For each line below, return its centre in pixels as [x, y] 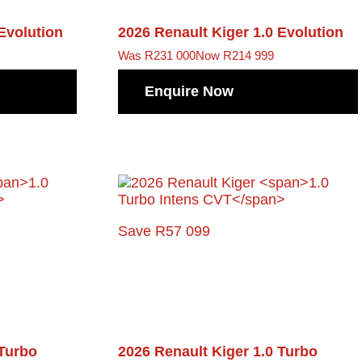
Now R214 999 [235, 56]
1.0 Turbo [286, 351]
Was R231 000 [157, 56]
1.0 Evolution [299, 33]
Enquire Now [189, 91]
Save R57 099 [164, 231]
